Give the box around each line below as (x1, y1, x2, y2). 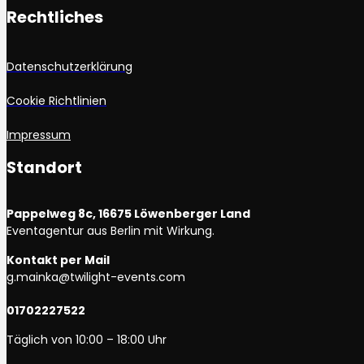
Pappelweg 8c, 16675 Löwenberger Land (6, 206, 250, 223)
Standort (6, 156, 82, 180)
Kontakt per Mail (6, 252, 110, 269)
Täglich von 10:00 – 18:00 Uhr (6, 331, 167, 349)
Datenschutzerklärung (6, 58, 132, 76)
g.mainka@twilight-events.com (6, 269, 185, 286)
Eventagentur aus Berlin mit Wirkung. (6, 223, 214, 240)
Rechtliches (6, 6, 103, 29)
